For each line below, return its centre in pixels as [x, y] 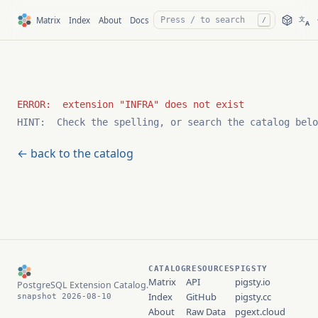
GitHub [202, 297]
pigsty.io [253, 282]
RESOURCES [211, 268]
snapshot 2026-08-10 [64, 296]
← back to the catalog [75, 153]
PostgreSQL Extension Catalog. [83, 285]
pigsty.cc [253, 297]
